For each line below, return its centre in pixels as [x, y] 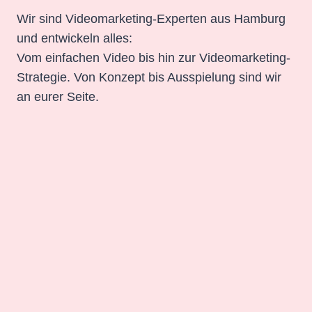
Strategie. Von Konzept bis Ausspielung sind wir [149, 77]
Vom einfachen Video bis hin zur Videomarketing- [154, 57]
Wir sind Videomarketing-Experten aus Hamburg [151, 18]
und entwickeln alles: [75, 38]
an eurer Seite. [58, 96]
